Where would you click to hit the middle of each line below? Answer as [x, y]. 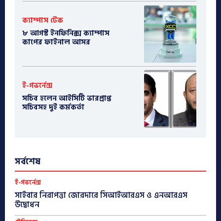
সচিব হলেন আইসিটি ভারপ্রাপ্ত [67, 98]
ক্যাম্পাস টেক [43, 21]
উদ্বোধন [27, 204]
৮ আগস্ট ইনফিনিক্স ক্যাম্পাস [66, 34]
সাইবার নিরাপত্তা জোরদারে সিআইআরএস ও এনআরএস [101, 195]
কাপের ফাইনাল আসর [56, 42]
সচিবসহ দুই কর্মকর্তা [53, 107]
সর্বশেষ [28, 161]
